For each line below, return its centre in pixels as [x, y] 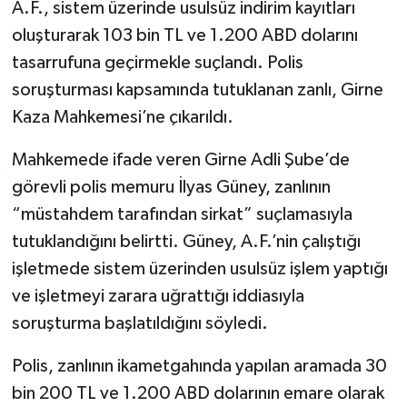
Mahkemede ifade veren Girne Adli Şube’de [180, 159]
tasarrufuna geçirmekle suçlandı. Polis [157, 62]
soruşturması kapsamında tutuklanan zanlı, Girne [197, 89]
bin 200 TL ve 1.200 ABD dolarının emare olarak [198, 393]
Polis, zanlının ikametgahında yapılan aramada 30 [199, 366]
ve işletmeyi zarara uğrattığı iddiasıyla [158, 296]
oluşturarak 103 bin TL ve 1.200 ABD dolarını [184, 35]
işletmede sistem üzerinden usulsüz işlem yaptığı [199, 268]
